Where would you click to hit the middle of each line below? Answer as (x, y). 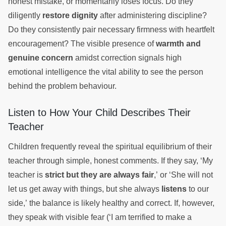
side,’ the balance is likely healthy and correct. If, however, (111, 203)
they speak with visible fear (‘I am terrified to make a (100, 217)
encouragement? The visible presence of (82, 43)
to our (198, 189)
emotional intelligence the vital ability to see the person (106, 72)
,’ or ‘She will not (183, 175)
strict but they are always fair (99, 175)
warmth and (178, 43)
